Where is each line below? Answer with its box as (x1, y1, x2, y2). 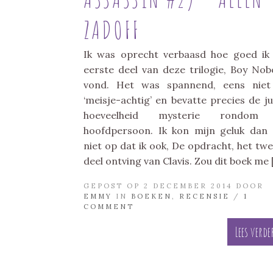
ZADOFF (83, 14, 140, 46)
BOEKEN (131, 192, 172, 201)
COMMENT (83, 202, 134, 211)
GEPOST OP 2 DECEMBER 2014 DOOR (83, 182, 264, 191)
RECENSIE (179, 192, 230, 201)
